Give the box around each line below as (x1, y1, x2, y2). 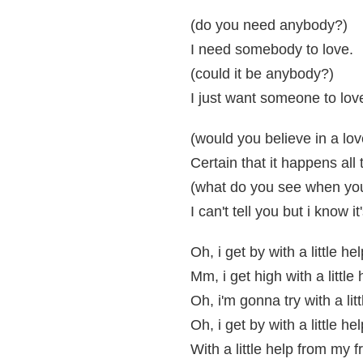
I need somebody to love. (190, 41, 353, 58)
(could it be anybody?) (190, 66, 334, 82)
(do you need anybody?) (190, 17, 348, 33)
